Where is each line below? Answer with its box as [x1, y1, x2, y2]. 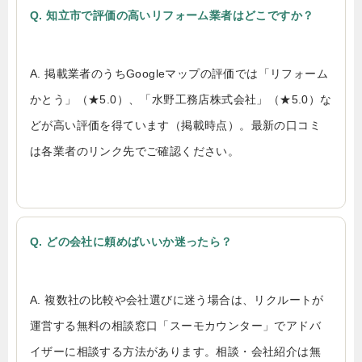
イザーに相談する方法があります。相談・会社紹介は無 [30, 344, 321, 358]
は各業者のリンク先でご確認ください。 [30, 144, 240, 158]
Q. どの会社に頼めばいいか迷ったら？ [30, 234, 233, 248]
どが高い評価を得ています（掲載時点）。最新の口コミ [30, 118, 321, 132]
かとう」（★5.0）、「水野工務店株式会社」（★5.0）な [30, 92, 332, 106]
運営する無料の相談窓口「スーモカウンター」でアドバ [30, 318, 321, 332]
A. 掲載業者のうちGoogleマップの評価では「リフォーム [30, 66, 328, 80]
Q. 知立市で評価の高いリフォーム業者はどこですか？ [30, 8, 314, 22]
